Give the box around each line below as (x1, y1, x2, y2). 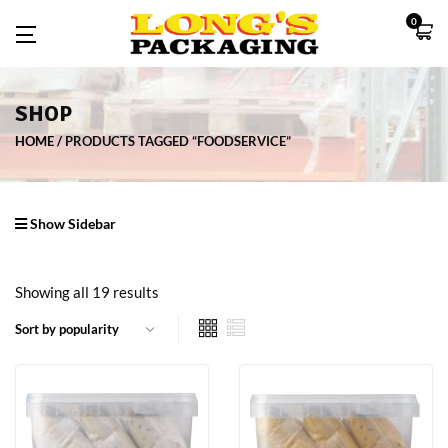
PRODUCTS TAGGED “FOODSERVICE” (65, 132, 291, 149)
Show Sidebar (27, 214, 116, 232)
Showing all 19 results (15, 282, 159, 301)
